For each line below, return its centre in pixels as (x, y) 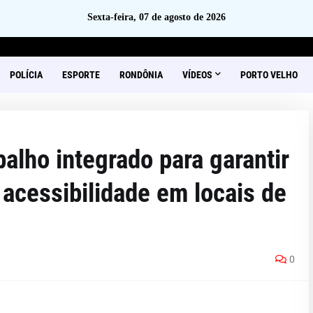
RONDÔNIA (141, 75)
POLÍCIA (26, 75)
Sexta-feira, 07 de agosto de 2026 (156, 17)
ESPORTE (81, 75)
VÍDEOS (197, 75)
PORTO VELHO (269, 75)
